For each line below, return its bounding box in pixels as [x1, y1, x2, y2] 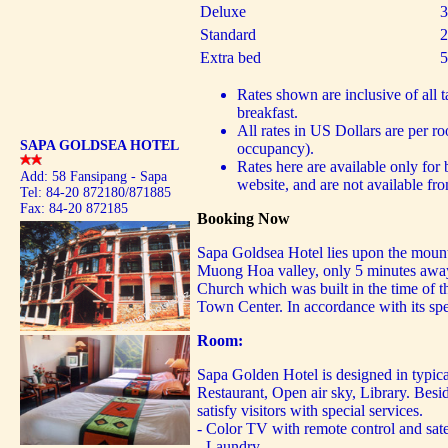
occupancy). [237, 140, 314, 157]
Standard [200, 26, 256, 43]
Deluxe [200, 3, 246, 20]
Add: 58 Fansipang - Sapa [20, 169, 167, 184]
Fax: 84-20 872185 [20, 201, 128, 216]
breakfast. [237, 104, 298, 121]
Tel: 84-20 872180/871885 [20, 185, 171, 200]
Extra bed [200, 49, 261, 66]
